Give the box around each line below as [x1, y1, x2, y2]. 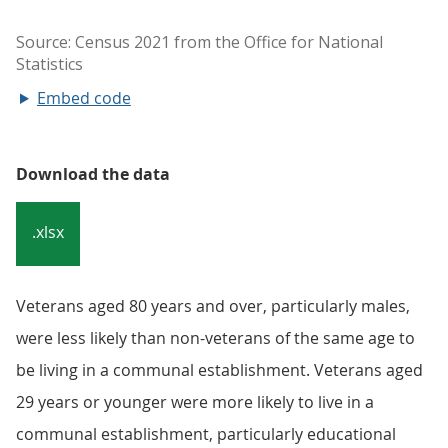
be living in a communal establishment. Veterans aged [16, 359, 423, 381]
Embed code [36, 87, 131, 109]
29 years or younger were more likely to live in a [16, 391, 374, 413]
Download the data [16, 163, 170, 185]
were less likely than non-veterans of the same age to [16, 327, 415, 349]
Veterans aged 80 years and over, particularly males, [16, 295, 410, 317]
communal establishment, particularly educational [16, 423, 396, 445]
